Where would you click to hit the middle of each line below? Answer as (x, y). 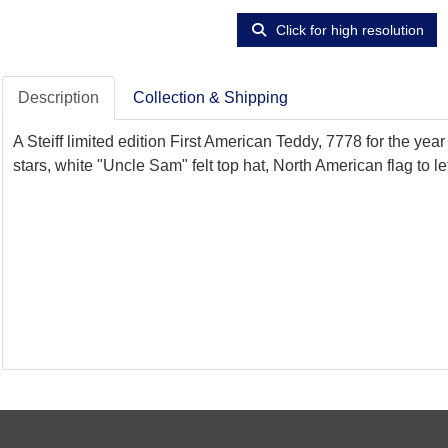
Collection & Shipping (210, 97)
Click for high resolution (348, 29)
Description (58, 97)
